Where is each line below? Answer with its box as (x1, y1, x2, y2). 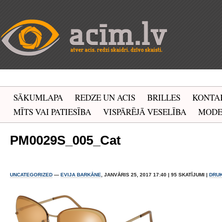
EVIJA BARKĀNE (60, 172, 101, 177)
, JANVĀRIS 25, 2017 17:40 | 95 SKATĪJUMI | (101, 172, 209, 177)
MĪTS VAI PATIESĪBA (13, 106, 91, 117)
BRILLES (147, 92, 180, 103)
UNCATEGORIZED (10, 172, 53, 177)
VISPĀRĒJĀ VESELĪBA (103, 106, 186, 117)
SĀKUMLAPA (13, 92, 63, 103)
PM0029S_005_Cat (10, 133, 121, 148)
